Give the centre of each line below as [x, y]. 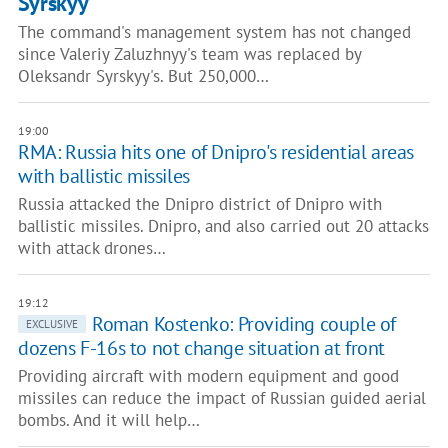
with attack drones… [91, 248]
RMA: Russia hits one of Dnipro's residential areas [215, 152]
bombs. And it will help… [108, 420]
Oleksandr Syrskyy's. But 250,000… [143, 76]
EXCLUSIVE [51, 324]
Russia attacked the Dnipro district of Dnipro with [199, 204]
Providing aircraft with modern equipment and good [208, 376]
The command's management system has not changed [214, 32]
